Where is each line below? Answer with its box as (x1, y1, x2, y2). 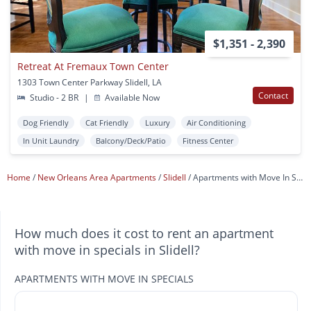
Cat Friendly (85, 117, 128, 128)
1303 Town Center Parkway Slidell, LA (17, 76, 162, 89)
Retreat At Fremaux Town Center (17, 60, 169, 74)
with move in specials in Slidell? (15, 242, 200, 259)
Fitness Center (183, 135, 233, 146)
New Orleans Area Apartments (37, 171, 158, 184)
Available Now (103, 92, 160, 104)
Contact (258, 90, 288, 102)
